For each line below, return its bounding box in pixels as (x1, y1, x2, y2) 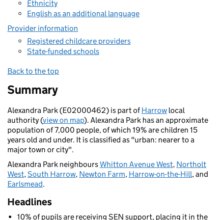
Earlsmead (7, 179, 43, 189)
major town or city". (7, 145, 74, 154)
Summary (7, 82, 58, 97)
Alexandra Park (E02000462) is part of (7, 106, 141, 115)
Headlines (7, 196, 52, 208)
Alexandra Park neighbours (7, 160, 100, 169)
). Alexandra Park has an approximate (84, 115, 208, 125)
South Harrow (27, 169, 76, 179)
